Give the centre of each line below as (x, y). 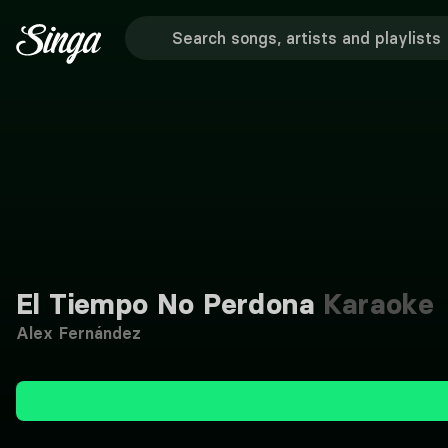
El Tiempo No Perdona (165, 304)
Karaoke (375, 304)
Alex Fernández (79, 333)
